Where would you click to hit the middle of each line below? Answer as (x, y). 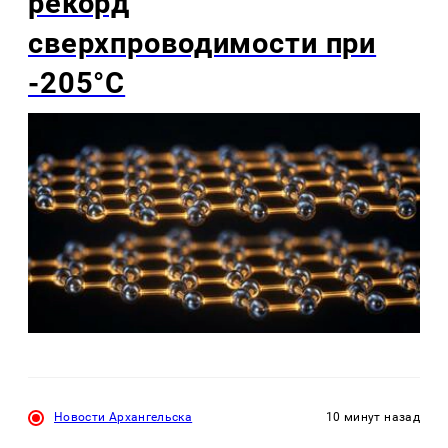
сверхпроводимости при (202, 42)
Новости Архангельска (123, 417)
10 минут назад (372, 417)
